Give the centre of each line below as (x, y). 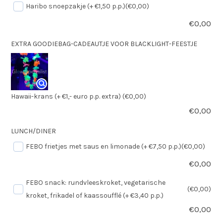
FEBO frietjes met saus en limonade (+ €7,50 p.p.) (104, 146)
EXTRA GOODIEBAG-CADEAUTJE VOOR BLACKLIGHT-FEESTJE (104, 44)
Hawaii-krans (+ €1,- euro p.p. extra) (66, 96)
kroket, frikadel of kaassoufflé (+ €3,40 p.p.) (95, 195)
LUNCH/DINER (33, 131)
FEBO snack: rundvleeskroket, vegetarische (96, 182)
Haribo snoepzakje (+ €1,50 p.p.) (76, 6)
